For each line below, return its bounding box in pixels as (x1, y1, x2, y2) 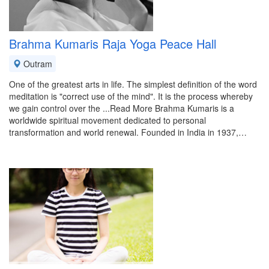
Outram (21, 58, 52, 70)
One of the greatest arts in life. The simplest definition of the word (9, 78, 257, 90)
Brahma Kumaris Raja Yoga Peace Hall (9, 35, 216, 52)
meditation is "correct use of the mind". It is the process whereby (9, 90, 253, 102)
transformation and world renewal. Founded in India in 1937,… (9, 126, 247, 138)
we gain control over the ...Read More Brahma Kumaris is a (9, 102, 234, 114)
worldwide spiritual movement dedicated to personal (9, 114, 206, 126)
